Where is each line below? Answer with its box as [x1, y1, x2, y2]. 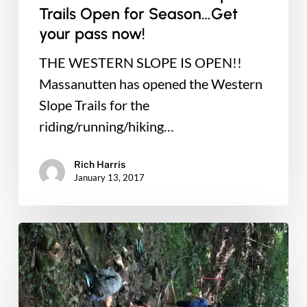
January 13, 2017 [73, 172, 145, 184]
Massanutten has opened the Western [38, 75, 262, 93]
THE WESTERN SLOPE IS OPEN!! [38, 54, 242, 71]
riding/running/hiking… [38, 118, 174, 135]
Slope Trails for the [38, 97, 149, 114]
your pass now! [38, 24, 145, 44]
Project [17, 287, 60, 304]
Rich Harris [73, 159, 125, 171]
